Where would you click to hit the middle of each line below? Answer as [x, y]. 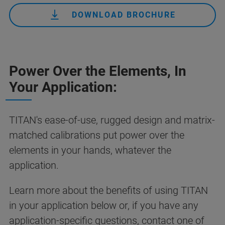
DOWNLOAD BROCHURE [124, 15]
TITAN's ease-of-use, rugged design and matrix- [112, 120]
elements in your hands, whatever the [90, 150]
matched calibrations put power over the [97, 135]
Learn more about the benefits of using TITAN [108, 191]
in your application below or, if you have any [104, 206]
